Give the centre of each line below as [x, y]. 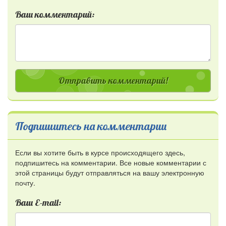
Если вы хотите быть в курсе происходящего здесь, [100, 153]
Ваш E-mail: [38, 203]
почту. [25, 183]
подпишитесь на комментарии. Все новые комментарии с [111, 163]
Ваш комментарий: [55, 15]
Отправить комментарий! [113, 81]
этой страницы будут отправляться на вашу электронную [110, 173]
